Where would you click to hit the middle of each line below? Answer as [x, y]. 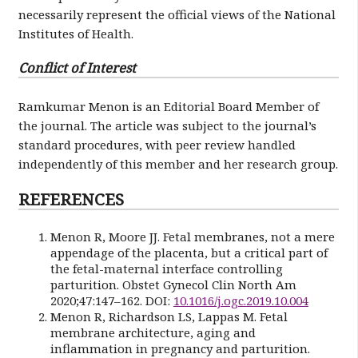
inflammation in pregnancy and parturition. [180, 348]
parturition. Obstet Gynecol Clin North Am [173, 284]
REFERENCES [71, 199]
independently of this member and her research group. [178, 163]
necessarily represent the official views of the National [177, 15]
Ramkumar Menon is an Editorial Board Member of [168, 106]
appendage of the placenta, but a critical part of [189, 252]
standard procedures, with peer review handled [157, 144]
